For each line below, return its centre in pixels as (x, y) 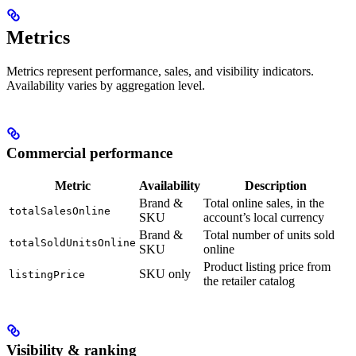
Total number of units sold (269, 235)
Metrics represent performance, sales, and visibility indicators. (160, 71)
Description (275, 186)
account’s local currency (264, 218)
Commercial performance (89, 153)
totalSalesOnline (60, 211)
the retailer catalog (249, 281)
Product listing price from (267, 267)
